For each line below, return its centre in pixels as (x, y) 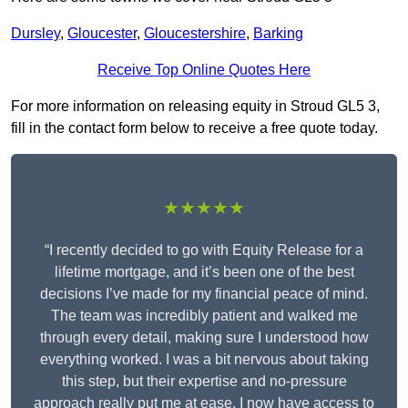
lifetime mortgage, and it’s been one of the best (204, 272)
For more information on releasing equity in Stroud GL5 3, (195, 107)
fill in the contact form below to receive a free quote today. (194, 128)
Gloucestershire (195, 34)
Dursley (36, 34)
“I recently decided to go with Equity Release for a (204, 250)
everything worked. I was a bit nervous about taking (204, 360)
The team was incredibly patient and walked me (204, 316)
